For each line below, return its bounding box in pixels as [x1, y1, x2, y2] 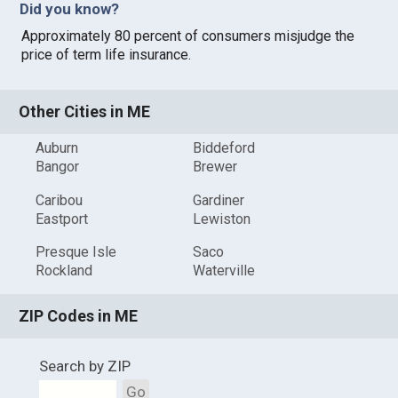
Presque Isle [36, 243, 117, 261]
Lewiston [192, 210, 251, 227]
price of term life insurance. [21, 46, 192, 64]
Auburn [36, 139, 79, 157]
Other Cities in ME [19, 102, 151, 122]
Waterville [192, 262, 255, 280]
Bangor [36, 158, 80, 176]
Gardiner [192, 191, 244, 209]
